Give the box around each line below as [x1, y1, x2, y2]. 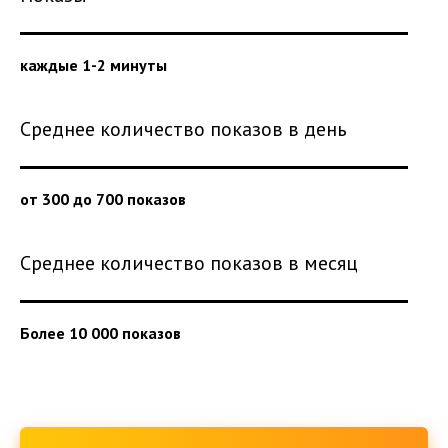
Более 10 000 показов [20, 322, 181, 343]
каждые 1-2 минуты [20, 54, 167, 75]
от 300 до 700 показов [20, 188, 186, 209]
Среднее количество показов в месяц [20, 249, 358, 276]
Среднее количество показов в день [20, 115, 347, 142]
